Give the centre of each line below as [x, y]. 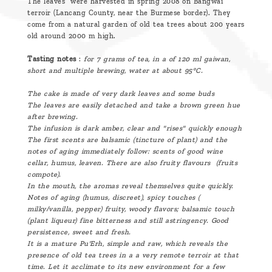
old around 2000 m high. [72, 36]
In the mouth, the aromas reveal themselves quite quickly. [131, 186]
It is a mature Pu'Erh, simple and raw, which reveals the [127, 244]
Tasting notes [52, 59]
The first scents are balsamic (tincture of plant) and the [127, 140]
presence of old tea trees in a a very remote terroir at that [133, 255]
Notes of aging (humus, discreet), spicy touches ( [114, 198]
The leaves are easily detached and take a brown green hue [134, 105]
